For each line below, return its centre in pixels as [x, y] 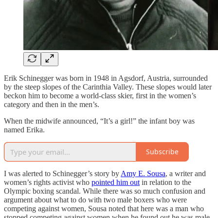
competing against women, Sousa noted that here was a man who [104, 208]
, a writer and [186, 173]
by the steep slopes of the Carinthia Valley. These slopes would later [108, 87]
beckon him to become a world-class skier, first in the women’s [100, 95]
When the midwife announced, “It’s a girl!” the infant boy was [99, 121]
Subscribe [162, 152]
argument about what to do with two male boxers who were [95, 200]
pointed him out [116, 182]
